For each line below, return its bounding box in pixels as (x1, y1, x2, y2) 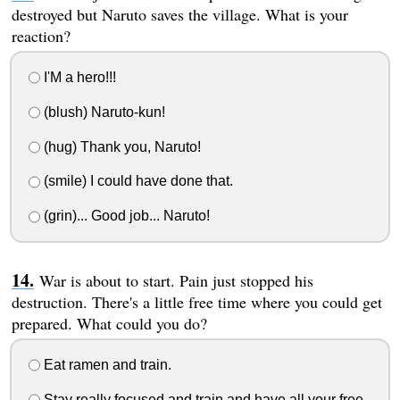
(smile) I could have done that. (39, 173, 233, 189)
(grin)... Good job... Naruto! (39, 208, 210, 224)
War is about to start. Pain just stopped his (38, 270, 313, 292)
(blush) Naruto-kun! (39, 104, 165, 120)
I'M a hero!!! (39, 70, 116, 86)
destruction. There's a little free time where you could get (11, 291, 382, 313)
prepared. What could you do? (11, 312, 207, 335)
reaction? (11, 25, 71, 47)
